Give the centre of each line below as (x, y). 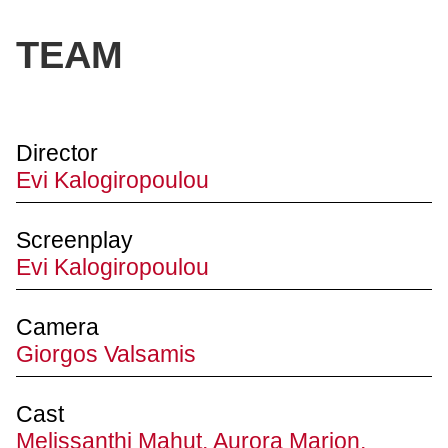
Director (57, 152)
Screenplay (74, 239)
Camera (57, 326)
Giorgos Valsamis (106, 353)
